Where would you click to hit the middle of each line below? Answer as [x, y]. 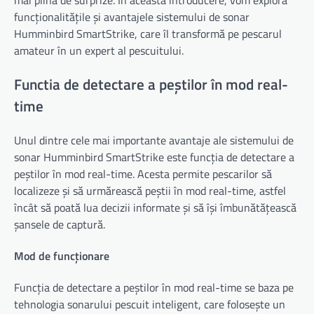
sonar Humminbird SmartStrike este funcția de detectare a [154, 157]
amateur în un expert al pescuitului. [99, 50]
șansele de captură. [60, 224]
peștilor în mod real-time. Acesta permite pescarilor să [143, 173]
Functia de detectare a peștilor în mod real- [151, 84]
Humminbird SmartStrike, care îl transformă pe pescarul [148, 34]
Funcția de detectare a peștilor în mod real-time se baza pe [154, 288]
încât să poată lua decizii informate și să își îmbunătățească [155, 207]
